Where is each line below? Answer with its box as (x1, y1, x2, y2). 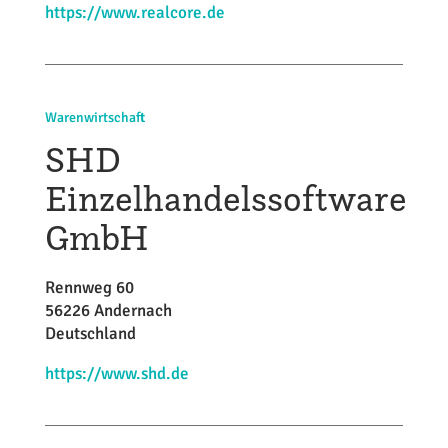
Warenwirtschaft (44, 109, 145, 126)
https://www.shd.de (44, 363, 189, 384)
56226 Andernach (44, 300, 172, 321)
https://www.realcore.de (44, 2, 225, 23)
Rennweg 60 (44, 277, 134, 298)
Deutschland (44, 323, 136, 344)
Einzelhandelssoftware (44, 176, 407, 220)
